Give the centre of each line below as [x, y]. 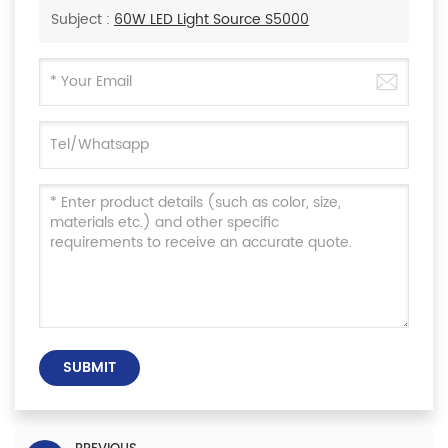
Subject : [82, 20]
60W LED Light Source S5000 [211, 20]
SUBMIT [89, 368]
